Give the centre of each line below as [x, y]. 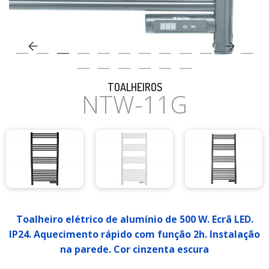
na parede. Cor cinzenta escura [134, 249]
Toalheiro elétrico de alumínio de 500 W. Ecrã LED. [134, 219]
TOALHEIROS [134, 87]
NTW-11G [134, 104]
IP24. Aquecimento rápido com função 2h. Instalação [134, 234]
